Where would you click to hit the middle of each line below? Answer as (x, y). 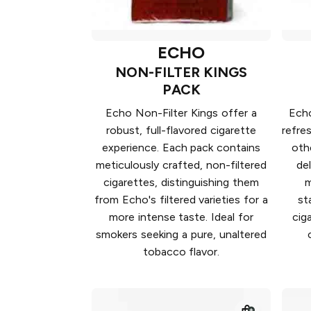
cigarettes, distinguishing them (181, 183)
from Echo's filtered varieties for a (181, 200)
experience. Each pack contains (181, 148)
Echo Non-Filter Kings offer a (181, 113)
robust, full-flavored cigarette (181, 131)
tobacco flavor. (181, 252)
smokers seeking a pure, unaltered (181, 235)
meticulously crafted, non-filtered (181, 165)
